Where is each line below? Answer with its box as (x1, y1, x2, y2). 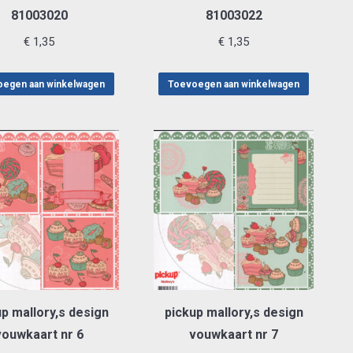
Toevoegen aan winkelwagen (168, 79, 299, 90)
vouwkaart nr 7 (189, 327, 278, 342)
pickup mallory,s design (164, 305, 303, 320)
